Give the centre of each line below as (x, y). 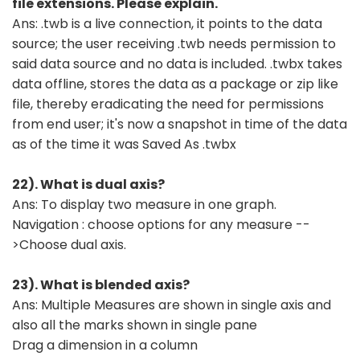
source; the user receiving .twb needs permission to (174, 43)
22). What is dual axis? (88, 184)
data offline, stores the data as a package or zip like (175, 84)
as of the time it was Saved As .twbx (124, 144)
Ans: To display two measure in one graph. (144, 204)
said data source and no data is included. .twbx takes (177, 63)
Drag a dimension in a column (105, 345)
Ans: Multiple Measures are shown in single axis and (172, 305)
